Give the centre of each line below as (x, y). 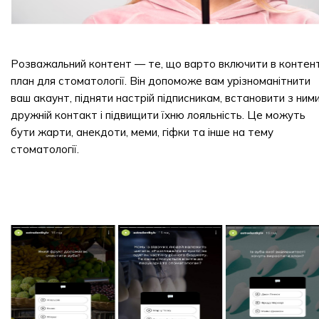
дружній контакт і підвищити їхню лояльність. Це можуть (158, 115)
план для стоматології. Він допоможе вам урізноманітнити (161, 81)
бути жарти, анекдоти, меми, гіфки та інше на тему (142, 132)
